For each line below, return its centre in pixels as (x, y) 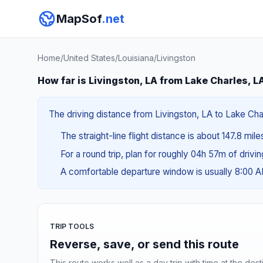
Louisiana (136, 58)
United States (89, 58)
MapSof (79, 19)
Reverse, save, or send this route (144, 244)
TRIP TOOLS (72, 226)
